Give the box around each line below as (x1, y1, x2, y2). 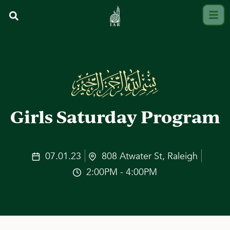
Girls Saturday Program (10, 105, 220, 128)
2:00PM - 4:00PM (86, 165, 157, 179)
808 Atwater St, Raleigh (102, 149, 198, 163)
